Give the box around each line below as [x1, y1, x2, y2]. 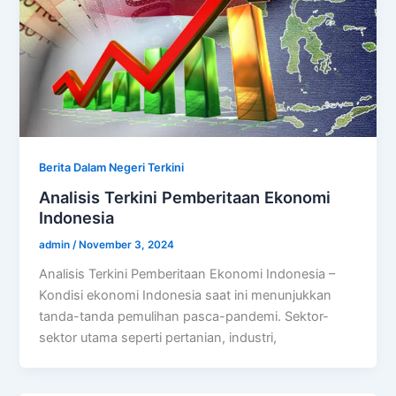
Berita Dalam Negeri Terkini [39, 160, 185, 174]
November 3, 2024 [79, 239, 175, 252]
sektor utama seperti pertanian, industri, [39, 330, 278, 346]
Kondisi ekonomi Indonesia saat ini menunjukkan [39, 287, 332, 304]
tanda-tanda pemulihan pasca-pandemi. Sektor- [39, 308, 330, 325]
